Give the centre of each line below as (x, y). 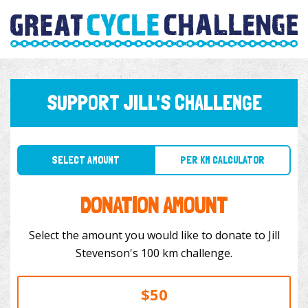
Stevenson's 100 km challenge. (187, 253)
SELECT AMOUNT (78, 145)
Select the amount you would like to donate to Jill (154, 235)
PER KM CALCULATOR (202, 145)
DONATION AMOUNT (154, 205)
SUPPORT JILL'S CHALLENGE (154, 103)
